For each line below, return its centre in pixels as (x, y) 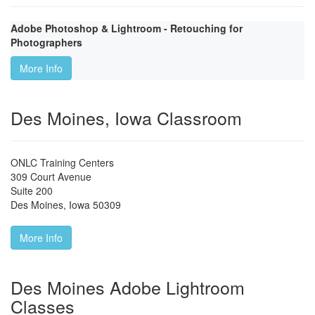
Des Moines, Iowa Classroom (126, 118)
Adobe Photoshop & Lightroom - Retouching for (127, 28)
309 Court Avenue (51, 177)
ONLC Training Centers (62, 163)
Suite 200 (32, 191)
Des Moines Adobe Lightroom (128, 287)
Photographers (46, 43)
